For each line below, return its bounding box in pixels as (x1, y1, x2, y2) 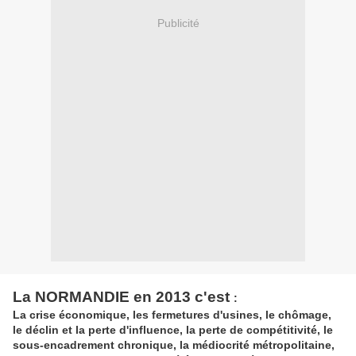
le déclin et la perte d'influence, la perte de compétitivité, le (13, 323, 333, 337)
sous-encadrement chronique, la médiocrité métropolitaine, (13, 339, 335, 352)
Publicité (157, 16, 199, 29)
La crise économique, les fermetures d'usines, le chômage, (13, 308, 331, 322)
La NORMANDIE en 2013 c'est (13, 288, 234, 306)
